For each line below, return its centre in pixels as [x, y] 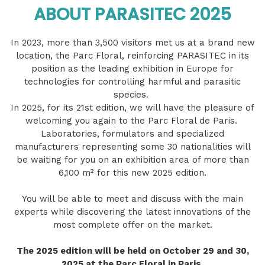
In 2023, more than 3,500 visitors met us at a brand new [132, 43]
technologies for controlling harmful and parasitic [132, 82]
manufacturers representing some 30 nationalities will [132, 147]
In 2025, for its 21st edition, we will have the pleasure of [132, 108]
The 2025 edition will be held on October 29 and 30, [132, 251]
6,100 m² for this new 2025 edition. [132, 173]
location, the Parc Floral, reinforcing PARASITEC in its [132, 56]
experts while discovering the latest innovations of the [132, 212]
